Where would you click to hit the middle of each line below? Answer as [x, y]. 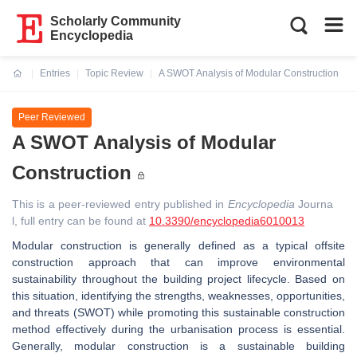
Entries [55, 73]
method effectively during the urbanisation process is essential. [178, 329]
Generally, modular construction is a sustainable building [178, 345]
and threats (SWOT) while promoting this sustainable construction [178, 312]
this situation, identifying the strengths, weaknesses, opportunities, [178, 295]
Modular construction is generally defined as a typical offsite [178, 245]
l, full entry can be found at [80, 220]
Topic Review [114, 73]
